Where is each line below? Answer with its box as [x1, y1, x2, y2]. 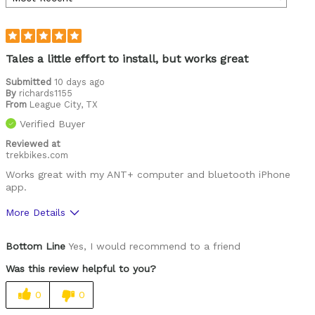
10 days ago [54, 77, 105, 88]
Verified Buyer [20, 118, 85, 130]
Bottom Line [6, 240, 65, 252]
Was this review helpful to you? [6, 263, 156, 275]
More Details [6, 207, 65, 219]
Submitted [6, 77, 54, 88]
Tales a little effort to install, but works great [6, 52, 248, 66]
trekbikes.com [6, 150, 68, 161]
